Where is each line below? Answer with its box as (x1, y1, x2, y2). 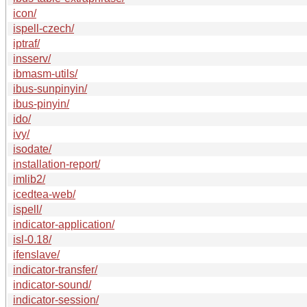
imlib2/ (13, 173, 45, 185)
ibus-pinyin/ (13, 97, 69, 110)
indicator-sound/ (13, 278, 91, 291)
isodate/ (13, 143, 51, 155)
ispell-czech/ (13, 22, 74, 34)
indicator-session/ (13, 293, 99, 306)
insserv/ (13, 52, 51, 64)
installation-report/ (13, 158, 100, 170)
